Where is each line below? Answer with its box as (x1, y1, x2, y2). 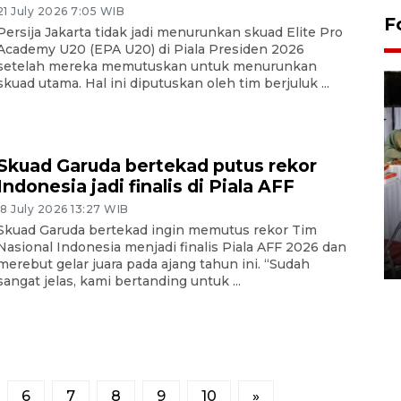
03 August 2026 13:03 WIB (89, 249, 246, 263)
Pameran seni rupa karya (89, 201, 311, 224)
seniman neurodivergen (89, 222, 304, 244)
